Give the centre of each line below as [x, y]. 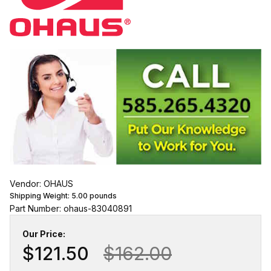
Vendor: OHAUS [41, 184]
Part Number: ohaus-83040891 [71, 209]
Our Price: [44, 234]
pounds [102, 196]
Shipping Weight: [41, 196]
